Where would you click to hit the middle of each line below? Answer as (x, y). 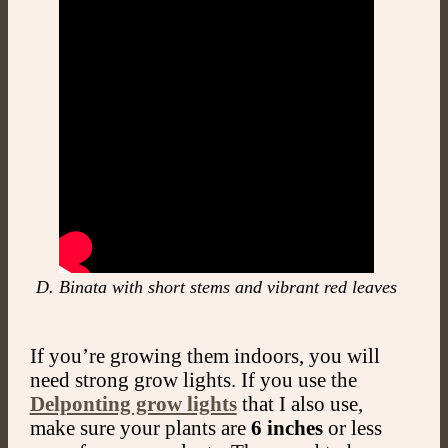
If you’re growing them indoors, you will (204, 355)
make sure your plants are (140, 427)
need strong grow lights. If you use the (193, 379)
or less (352, 427)
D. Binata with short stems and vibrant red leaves (216, 287)
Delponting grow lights (133, 403)
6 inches (286, 427)
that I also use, (299, 403)
